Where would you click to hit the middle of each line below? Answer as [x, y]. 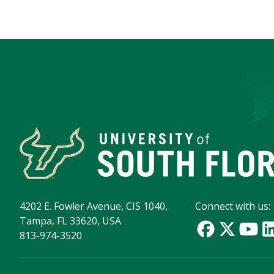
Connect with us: [233, 206]
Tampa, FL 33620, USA [70, 221]
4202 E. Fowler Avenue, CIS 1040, [94, 206]
